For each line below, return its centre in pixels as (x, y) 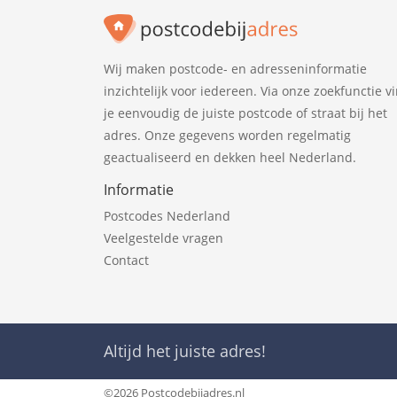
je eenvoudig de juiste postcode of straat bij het (245, 113)
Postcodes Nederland (167, 216)
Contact (126, 261)
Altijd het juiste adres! (185, 351)
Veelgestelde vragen (163, 238)
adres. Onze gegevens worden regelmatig (227, 136)
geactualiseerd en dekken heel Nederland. (230, 158)
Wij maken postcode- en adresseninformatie (235, 69)
